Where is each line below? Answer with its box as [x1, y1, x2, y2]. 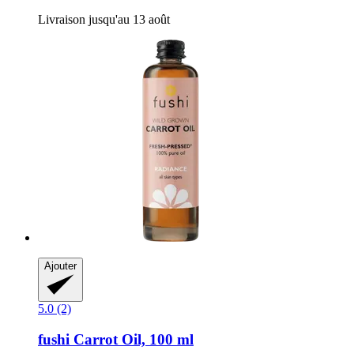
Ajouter [44, 260, 77, 273]
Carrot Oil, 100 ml [70, 330, 194, 348]
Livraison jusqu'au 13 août [38, 13, 170, 27]
